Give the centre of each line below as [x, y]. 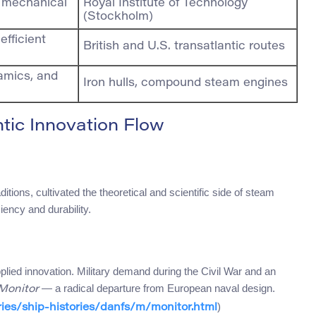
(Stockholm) [118, 17]
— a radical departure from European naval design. [157, 288]
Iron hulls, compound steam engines [186, 84]
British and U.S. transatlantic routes [184, 47]
